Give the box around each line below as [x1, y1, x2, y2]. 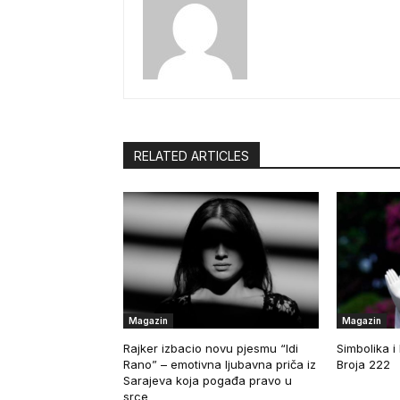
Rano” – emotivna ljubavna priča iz [123, 356, 316, 371]
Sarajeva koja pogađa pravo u [123, 372, 292, 387]
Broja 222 [336, 356, 390, 371]
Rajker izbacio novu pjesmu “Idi [123, 340, 298, 355]
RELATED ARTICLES [134, 147, 249, 163]
